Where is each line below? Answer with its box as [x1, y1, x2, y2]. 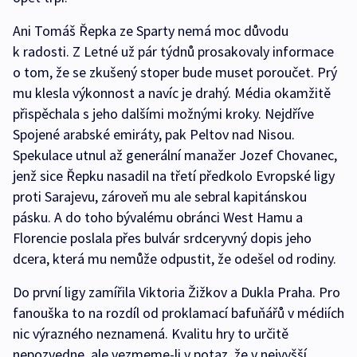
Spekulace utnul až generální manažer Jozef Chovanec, [13, 146, 337, 165]
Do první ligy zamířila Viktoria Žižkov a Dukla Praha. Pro [13, 283, 340, 302]
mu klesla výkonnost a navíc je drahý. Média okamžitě [13, 84, 331, 103]
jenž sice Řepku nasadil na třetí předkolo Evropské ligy [13, 167, 335, 186]
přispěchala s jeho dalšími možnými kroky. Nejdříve [13, 104, 314, 124]
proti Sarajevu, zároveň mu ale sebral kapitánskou [13, 187, 307, 206]
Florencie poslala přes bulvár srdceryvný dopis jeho [13, 229, 312, 248]
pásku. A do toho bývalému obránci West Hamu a [13, 208, 303, 227]
